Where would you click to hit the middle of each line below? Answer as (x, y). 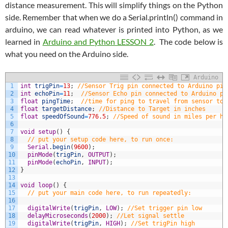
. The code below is (188, 42)
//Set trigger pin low (165, 208)
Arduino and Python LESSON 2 (98, 42)
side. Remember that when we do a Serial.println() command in (114, 17)
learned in (24, 42)
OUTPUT (99, 155)
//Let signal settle (150, 216)
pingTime (56, 102)
